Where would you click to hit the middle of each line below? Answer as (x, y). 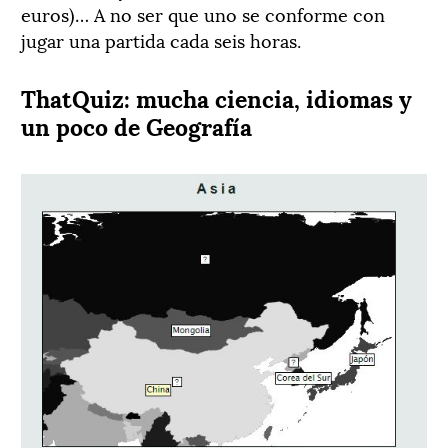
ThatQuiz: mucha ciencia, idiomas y (216, 96)
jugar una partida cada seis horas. (161, 39)
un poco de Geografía (136, 124)
